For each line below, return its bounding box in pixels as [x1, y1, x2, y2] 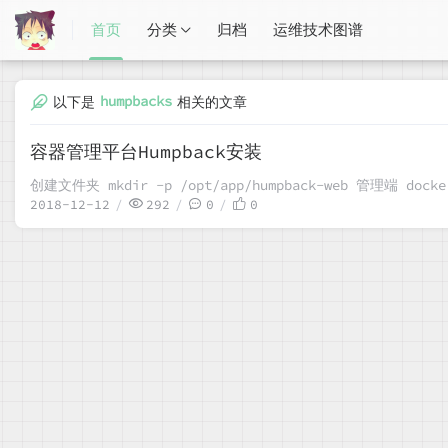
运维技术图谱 [273, 20, 363, 39]
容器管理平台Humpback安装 [30, 140, 262, 163]
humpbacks [100, 91, 172, 110]
